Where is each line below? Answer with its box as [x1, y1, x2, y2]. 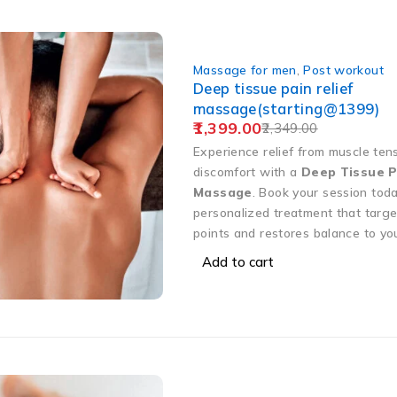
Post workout [303, 61, 384, 77]
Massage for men [193, 61, 297, 77]
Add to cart [202, 253, 274, 270]
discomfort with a [193, 163, 301, 179]
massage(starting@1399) [193, 98, 380, 118]
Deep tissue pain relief [193, 78, 354, 97]
